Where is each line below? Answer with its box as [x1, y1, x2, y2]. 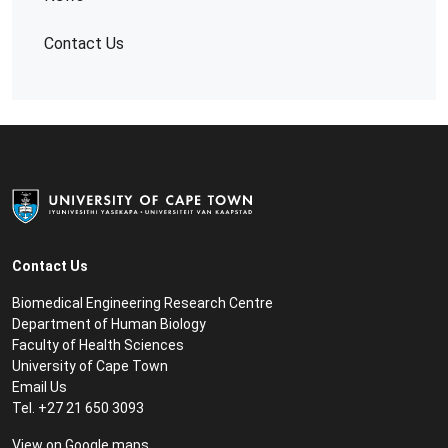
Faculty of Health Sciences [12, 337, 184, 353]
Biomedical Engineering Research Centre [12, 295, 273, 311]
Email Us [12, 379, 67, 395]
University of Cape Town [12, 358, 168, 374]
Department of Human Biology [12, 316, 206, 332]
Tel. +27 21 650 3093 [12, 400, 144, 416]
